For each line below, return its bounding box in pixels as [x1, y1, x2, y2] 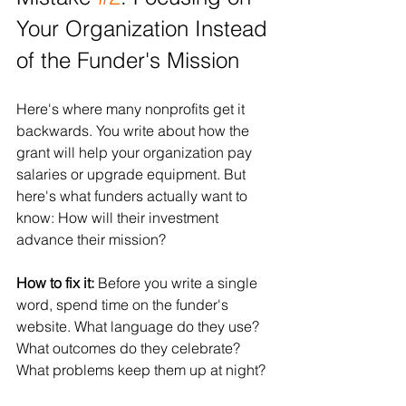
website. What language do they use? [16, 316, 263, 335]
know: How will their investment [16, 208, 222, 227]
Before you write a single [94, 273, 261, 292]
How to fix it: [16, 273, 94, 292]
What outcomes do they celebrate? [16, 338, 244, 357]
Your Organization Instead [16, 14, 274, 42]
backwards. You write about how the [16, 121, 253, 140]
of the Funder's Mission [16, 46, 239, 73]
